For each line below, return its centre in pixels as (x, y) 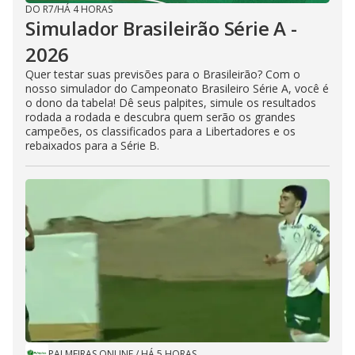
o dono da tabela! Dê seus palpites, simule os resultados (171, 103)
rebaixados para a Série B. (92, 145)
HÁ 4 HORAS (85, 9)
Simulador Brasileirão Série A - (161, 28)
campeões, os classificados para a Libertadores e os (160, 131)
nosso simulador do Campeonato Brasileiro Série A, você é (177, 88)
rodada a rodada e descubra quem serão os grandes (160, 117)
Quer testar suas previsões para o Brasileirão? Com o (163, 74)
